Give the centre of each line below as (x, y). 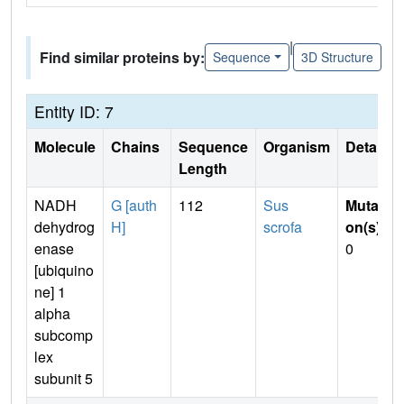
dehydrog (64, 226)
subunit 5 (64, 378)
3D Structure (337, 57)
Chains (137, 146)
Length (203, 168)
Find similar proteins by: (122, 57)
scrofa (283, 226)
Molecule (65, 146)
